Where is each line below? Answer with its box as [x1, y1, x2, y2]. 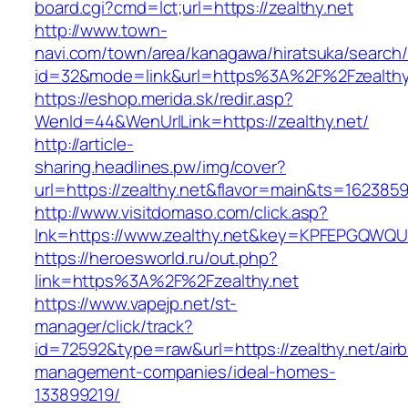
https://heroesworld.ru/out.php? [35, 246, 278, 270]
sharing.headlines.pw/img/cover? [35, 155, 286, 179]
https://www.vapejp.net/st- [35, 291, 238, 316]
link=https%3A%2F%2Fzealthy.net [35, 269, 299, 293]
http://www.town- [35, 18, 168, 43]
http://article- [35, 132, 134, 157]
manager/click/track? [35, 314, 193, 339]
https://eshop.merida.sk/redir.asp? [35, 87, 293, 111]
